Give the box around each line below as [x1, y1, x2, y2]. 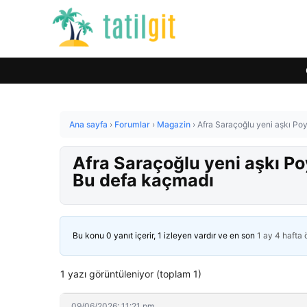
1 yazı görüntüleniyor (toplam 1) [60, 268, 201, 280]
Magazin [157, 119, 191, 130]
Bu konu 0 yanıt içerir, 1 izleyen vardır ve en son [73, 230, 257, 241]
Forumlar [114, 119, 150, 130]
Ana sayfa [69, 119, 108, 130]
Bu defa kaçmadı [73, 170, 214, 191]
